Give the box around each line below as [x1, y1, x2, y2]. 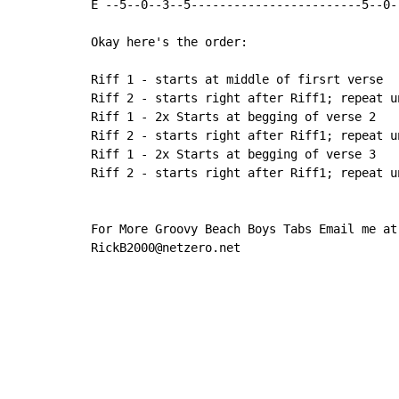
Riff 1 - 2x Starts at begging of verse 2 [91, 110, 376, 125]
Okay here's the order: [91, 35, 248, 50]
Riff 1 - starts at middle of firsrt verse [91, 72, 383, 87]
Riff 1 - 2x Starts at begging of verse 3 [91, 147, 376, 162]
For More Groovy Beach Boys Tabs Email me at [91, 222, 397, 237]
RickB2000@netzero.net [91, 240, 240, 256]
